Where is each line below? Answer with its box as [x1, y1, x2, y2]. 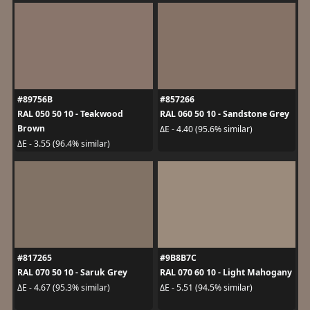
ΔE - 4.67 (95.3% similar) [17, 281, 110, 293]
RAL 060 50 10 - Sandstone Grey [160, 108, 289, 120]
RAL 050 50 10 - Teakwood [17, 108, 123, 120]
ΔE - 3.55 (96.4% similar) [17, 137, 110, 149]
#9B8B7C [160, 252, 197, 264]
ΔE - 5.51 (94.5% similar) [160, 281, 253, 293]
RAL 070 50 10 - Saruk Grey [17, 266, 127, 279]
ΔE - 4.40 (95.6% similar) [160, 122, 253, 135]
